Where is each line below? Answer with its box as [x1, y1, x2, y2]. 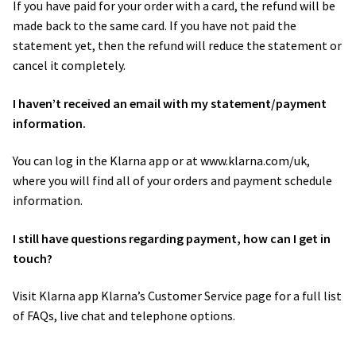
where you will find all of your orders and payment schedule [13, 172, 332, 189]
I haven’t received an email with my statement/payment [13, 95, 327, 111]
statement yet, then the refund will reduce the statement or [13, 37, 342, 53]
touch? [13, 250, 55, 266]
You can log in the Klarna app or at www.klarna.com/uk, [13, 153, 310, 169]
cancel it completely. [13, 56, 128, 73]
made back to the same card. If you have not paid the [13, 17, 296, 33]
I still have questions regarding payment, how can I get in [13, 230, 331, 246]
